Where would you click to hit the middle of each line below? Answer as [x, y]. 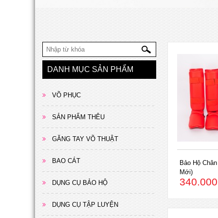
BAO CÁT [66, 161]
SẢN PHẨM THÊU [78, 117]
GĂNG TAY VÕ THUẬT [85, 139]
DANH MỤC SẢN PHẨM [90, 69]
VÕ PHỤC [66, 95]
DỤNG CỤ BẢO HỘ [80, 183]
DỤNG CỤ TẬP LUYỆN [85, 205]
